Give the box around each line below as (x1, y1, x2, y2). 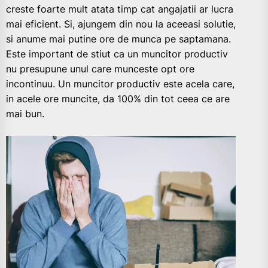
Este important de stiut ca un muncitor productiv (6, 48, 228, 60)
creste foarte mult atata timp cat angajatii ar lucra (6, 3, 233, 16)
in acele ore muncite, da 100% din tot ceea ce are (6, 93, 230, 105)
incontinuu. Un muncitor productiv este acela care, (6, 78, 234, 90)
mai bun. (6, 108, 44, 120)
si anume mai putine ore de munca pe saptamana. (6, 33, 231, 45)
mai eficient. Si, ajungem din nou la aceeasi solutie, (6, 18, 236, 31)
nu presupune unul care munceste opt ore (6, 63, 194, 75)
